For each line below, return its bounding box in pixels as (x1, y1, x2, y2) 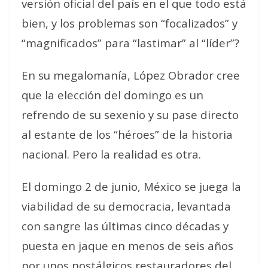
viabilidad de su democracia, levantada (22, 199, 231, 214)
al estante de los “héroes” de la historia (22, 127, 233, 142)
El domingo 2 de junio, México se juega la (22, 179, 241, 194)
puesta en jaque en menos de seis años (22, 238, 233, 253)
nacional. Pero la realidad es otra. (22, 147, 201, 162)
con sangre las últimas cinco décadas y (22, 218, 229, 233)
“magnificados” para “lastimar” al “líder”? (22, 35, 239, 50)
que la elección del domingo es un (22, 87, 203, 102)
